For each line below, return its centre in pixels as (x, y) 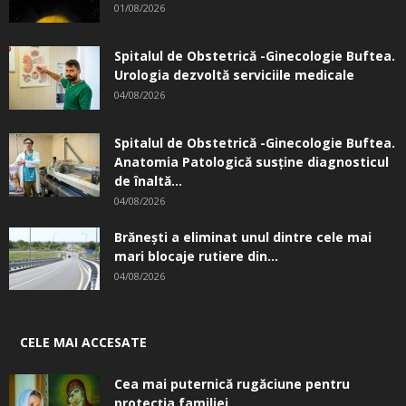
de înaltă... (148, 181)
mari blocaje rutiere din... (196, 256)
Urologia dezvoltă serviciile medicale (234, 75)
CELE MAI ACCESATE (83, 342)
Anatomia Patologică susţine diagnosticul (251, 162)
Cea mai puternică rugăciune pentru (232, 384)
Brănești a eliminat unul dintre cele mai (243, 237)
